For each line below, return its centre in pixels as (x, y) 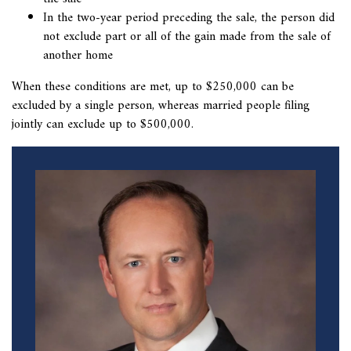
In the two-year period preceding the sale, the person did (189, 18)
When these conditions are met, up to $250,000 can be (153, 87)
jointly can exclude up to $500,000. (103, 125)
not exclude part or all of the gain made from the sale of (187, 37)
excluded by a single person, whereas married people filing (161, 106)
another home (78, 56)
